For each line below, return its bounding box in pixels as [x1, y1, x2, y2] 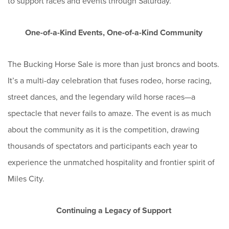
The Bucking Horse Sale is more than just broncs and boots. [8, 58, 219, 70]
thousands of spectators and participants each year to [8, 140, 197, 152]
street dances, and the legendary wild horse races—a [8, 90, 195, 103]
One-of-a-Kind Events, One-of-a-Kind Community [25, 26, 204, 38]
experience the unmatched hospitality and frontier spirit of [8, 156, 215, 168]
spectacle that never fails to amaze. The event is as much [8, 107, 211, 119]
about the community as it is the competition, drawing [8, 123, 199, 135]
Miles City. [8, 172, 47, 185]
